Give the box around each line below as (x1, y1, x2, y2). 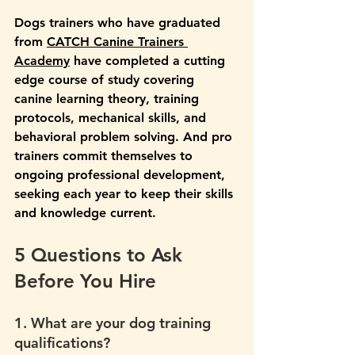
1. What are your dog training (14, 314, 215, 333)
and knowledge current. (14, 205, 156, 221)
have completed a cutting (70, 53, 229, 69)
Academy (14, 53, 70, 69)
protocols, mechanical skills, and (14, 110, 210, 126)
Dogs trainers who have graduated (14, 15, 224, 31)
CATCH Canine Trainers (47, 34, 188, 50)
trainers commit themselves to (14, 148, 197, 164)
